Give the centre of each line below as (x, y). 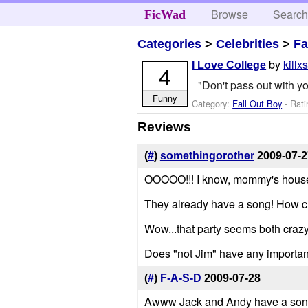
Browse (230, 14)
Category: (212, 103)
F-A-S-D (180, 278)
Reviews (165, 126)
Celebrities (248, 44)
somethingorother (207, 156)
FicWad (165, 14)
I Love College (229, 65)
